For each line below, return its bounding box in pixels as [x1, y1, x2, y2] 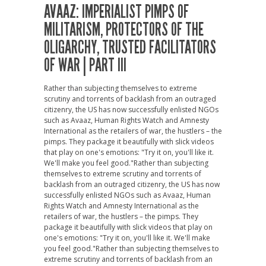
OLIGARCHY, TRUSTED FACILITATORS [44, 37, 216, 58]
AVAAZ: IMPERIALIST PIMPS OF [44, 1, 189, 23]
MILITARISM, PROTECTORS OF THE [44, 19, 204, 40]
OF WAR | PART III [44, 55, 126, 76]
